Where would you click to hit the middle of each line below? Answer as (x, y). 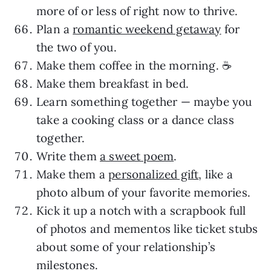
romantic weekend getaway (147, 29)
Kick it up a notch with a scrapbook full (141, 210)
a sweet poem (137, 156)
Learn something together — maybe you (144, 101)
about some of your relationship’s (126, 247)
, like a (216, 174)
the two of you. (77, 47)
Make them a (73, 174)
